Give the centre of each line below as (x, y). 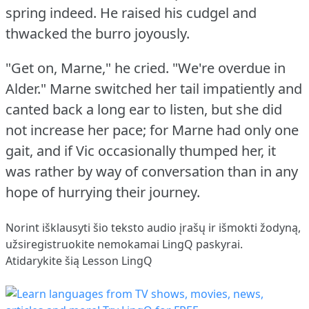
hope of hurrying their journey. (103, 192)
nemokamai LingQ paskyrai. (169, 244)
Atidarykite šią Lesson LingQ (79, 260)
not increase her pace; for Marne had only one (152, 130)
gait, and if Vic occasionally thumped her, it (141, 150)
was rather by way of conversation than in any (152, 171)
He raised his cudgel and (178, 12)
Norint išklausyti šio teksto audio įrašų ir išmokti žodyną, (153, 227)
